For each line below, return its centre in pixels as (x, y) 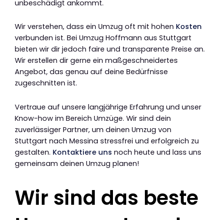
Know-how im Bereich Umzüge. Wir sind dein (93, 118)
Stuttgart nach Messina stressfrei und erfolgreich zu (107, 141)
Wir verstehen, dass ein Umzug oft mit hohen (95, 27)
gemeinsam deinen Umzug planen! (77, 163)
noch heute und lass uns (157, 152)
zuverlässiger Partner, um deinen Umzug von (93, 129)
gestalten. (34, 152)
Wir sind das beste (107, 198)
